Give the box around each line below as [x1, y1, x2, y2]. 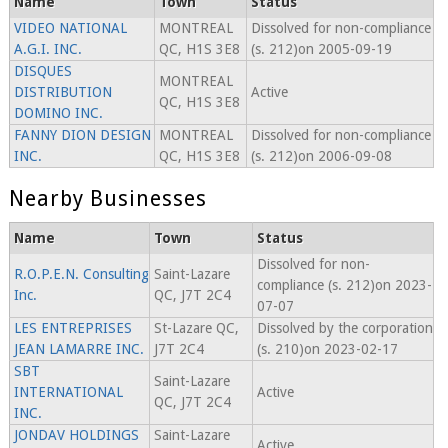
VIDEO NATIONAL [13, 20, 127, 37]
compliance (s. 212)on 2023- [256, 277, 432, 294]
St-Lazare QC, [153, 320, 239, 337]
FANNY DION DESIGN [13, 127, 151, 144]
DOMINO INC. [13, 105, 103, 122]
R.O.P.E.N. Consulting [13, 266, 149, 283]
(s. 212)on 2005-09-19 [250, 41, 392, 58]
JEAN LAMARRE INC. [13, 341, 144, 358]
